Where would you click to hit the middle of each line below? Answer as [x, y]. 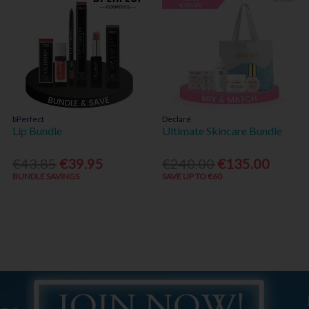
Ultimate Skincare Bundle [222, 131]
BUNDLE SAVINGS [46, 176]
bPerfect [29, 119]
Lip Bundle [38, 131]
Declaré [177, 119]
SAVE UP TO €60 [192, 176]
